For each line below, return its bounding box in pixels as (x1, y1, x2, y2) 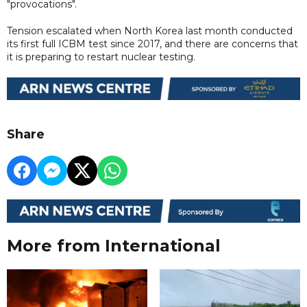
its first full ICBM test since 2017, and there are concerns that (7, 37, 298, 50)
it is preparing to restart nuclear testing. (7, 50, 195, 63)
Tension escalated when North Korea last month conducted (7, 24, 293, 37)
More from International (7, 235, 221, 256)
